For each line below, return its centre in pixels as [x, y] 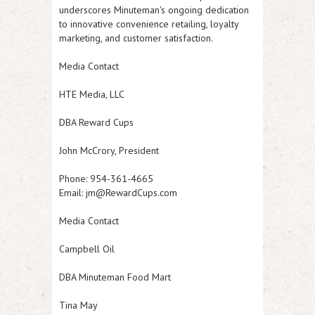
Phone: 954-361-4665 [106, 179]
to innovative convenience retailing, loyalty [149, 24]
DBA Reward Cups [96, 122]
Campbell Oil [87, 249]
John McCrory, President [109, 150]
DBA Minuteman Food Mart [115, 277]
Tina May [78, 305]
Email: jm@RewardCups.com [118, 193]
